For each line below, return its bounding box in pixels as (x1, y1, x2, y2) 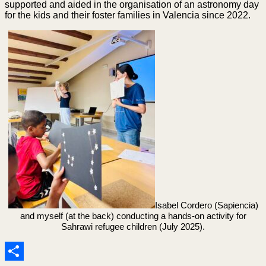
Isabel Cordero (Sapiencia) (154, 200, 258, 210)
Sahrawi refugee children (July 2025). (61, 221, 205, 232)
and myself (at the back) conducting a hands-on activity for (20, 211, 246, 221)
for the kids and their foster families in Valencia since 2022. (5, 9, 251, 20)
